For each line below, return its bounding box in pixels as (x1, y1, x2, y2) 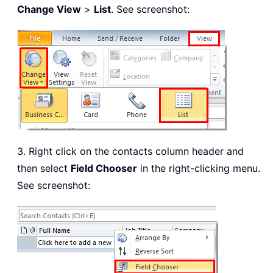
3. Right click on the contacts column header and (17, 145, 244, 158)
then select (17, 162, 71, 175)
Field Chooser (71, 162, 137, 175)
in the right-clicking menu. (137, 162, 260, 175)
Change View (17, 3, 81, 16)
